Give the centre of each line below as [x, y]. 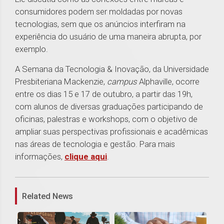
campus [122, 82]
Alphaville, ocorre [168, 82]
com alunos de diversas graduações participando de [109, 107]
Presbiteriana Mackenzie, [61, 82]
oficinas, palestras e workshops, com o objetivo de [106, 119]
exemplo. [31, 49]
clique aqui [86, 157]
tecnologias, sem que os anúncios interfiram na [100, 24]
